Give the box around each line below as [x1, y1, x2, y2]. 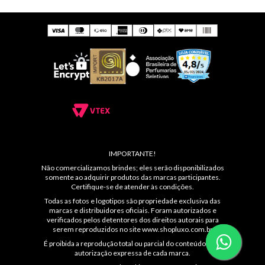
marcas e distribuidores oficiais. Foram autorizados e [49, 206, 216, 215]
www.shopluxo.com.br [141, 225, 213, 234]
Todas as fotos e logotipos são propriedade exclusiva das [44, 196, 221, 206]
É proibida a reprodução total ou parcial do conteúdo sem [44, 239, 221, 248]
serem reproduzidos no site [52, 225, 142, 234]
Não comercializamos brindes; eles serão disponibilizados [41, 163, 224, 173]
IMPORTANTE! [109, 149, 156, 159]
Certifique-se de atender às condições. [71, 182, 194, 192]
